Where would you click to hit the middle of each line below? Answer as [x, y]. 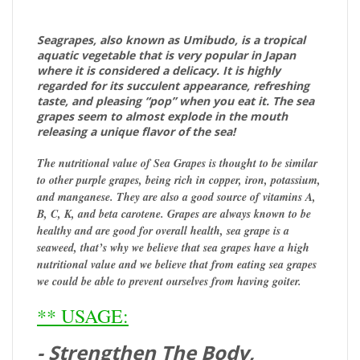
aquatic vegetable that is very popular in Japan [166, 55]
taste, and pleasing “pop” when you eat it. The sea [176, 100]
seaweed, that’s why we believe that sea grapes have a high [173, 247]
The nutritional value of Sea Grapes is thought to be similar [177, 163]
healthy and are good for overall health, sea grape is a [163, 230]
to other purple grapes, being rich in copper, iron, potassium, [179, 180]
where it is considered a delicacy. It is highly [159, 70]
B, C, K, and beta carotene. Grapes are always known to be [174, 213]
